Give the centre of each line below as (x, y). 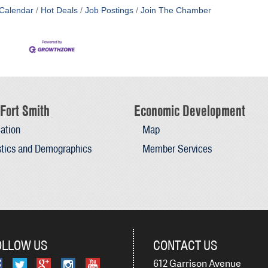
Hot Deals (59, 11)
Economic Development (190, 111)
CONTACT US (185, 245)
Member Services (177, 148)
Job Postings (109, 11)
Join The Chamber (176, 11)
